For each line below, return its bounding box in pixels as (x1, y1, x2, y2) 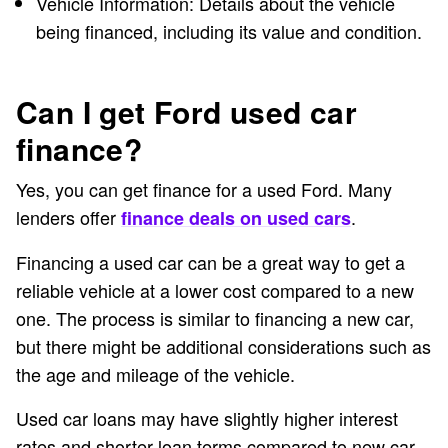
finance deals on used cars (121, 205, 351, 232)
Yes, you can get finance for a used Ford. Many (16, 176, 392, 203)
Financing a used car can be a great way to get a (16, 249, 405, 276)
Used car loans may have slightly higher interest (16, 405, 398, 432)
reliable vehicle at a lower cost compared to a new (16, 277, 414, 304)
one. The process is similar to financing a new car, (16, 305, 414, 332)
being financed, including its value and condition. (36, 18, 422, 45)
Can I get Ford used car (16, 90, 358, 134)
